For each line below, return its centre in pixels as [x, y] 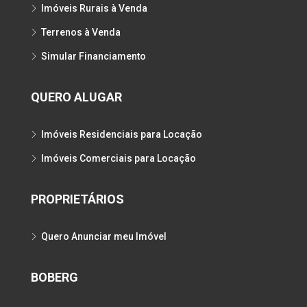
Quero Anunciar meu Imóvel [104, 236]
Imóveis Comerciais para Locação [119, 158]
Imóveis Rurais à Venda [94, 8]
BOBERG [54, 277]
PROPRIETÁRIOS [77, 199]
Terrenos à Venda [81, 32]
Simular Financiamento [94, 56]
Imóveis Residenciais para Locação [122, 134]
